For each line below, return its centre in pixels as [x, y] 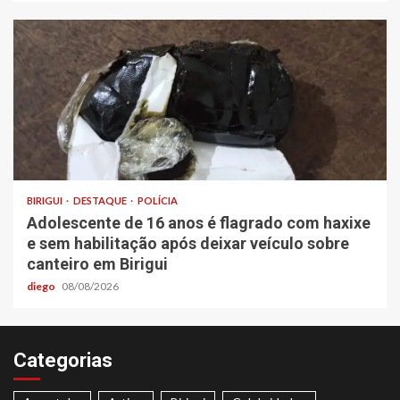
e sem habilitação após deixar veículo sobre [188, 244]
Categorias [63, 361]
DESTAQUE [101, 201]
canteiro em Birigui [97, 264]
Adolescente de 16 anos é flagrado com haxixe [199, 223]
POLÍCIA [158, 201]
